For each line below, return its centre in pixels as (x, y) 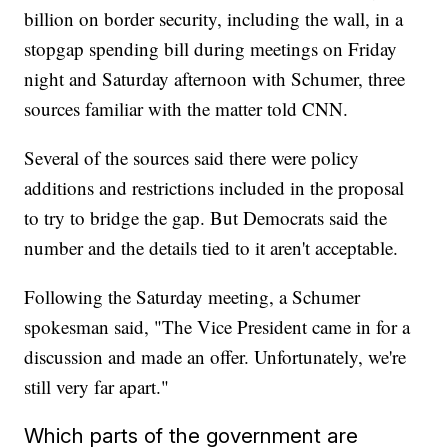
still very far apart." (97, 387)
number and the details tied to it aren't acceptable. (211, 248)
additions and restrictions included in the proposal (214, 188)
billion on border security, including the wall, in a (214, 19)
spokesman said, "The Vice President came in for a (217, 327)
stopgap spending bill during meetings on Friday (211, 49)
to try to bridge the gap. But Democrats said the (206, 218)
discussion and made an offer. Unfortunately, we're (215, 357)
